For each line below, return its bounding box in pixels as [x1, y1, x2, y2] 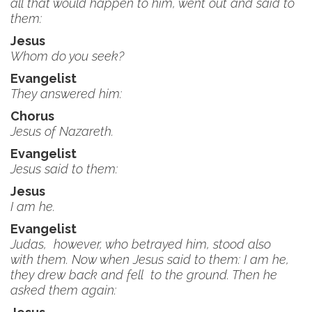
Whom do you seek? [10, 49, 124, 63]
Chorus [10, 109, 54, 123]
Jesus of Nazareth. [10, 124, 114, 139]
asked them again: [10, 283, 116, 297]
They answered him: [10, 86, 122, 101]
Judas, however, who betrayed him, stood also [10, 237, 271, 251]
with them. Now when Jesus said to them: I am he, [10, 252, 289, 267]
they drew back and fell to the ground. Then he [10, 267, 277, 282]
